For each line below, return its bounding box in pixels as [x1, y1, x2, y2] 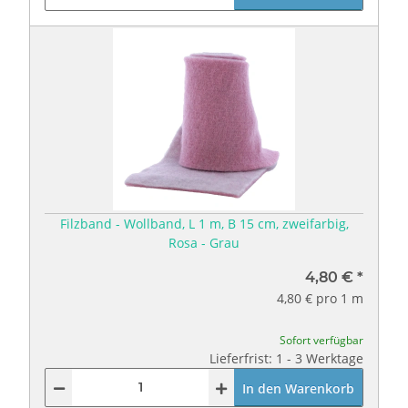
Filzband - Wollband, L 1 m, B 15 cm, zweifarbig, [59, 214, 349, 232]
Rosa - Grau [168, 233, 240, 251]
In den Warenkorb [242, 379, 354, 397]
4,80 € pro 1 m [277, 289, 363, 307]
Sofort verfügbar [280, 331, 363, 348]
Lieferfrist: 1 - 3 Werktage [209, 349, 363, 367]
